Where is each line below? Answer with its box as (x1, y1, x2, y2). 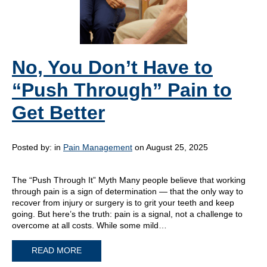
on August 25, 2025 (132, 142, 208, 152)
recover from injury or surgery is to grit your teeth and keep (12, 198, 234, 207)
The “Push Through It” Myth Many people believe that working (12, 175, 246, 185)
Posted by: (12, 142, 54, 152)
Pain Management (63, 142, 132, 152)
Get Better (12, 102, 105, 123)
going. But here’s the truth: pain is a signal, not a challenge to (12, 209, 243, 219)
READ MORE (32, 246, 82, 256)
